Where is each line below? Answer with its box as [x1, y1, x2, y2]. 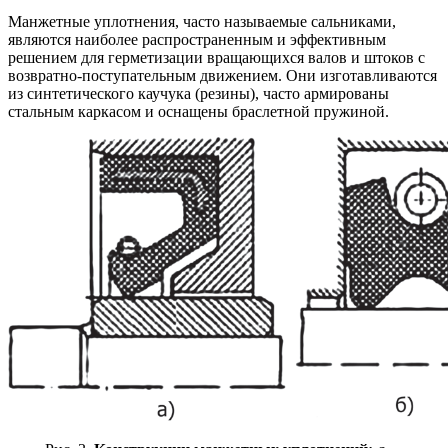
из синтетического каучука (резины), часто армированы [8, 85, 389, 103]
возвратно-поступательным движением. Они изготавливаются [8, 67, 437, 85]
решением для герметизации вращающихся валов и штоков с [8, 49, 425, 67]
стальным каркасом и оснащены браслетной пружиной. [8, 103, 389, 121]
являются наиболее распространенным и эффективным [8, 31, 386, 49]
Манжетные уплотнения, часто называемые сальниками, [8, 13, 396, 31]
